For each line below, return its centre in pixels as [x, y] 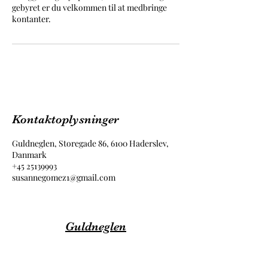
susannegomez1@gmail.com [64, 177]
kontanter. [31, 19]
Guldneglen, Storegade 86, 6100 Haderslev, [90, 143]
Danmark [29, 155]
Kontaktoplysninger [66, 119]
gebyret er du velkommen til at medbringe [89, 7]
